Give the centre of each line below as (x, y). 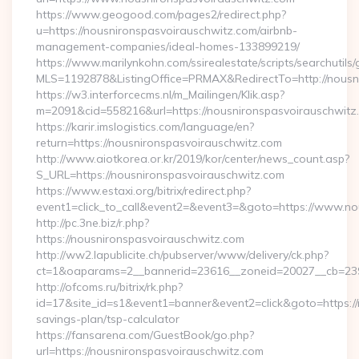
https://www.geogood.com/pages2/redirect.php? (161, 14)
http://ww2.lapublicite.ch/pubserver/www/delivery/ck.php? (182, 255)
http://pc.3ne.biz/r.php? (93, 223)
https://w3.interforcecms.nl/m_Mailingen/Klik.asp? (160, 95)
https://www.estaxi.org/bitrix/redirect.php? (143, 191)
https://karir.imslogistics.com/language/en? (145, 127)
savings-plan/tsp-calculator (108, 319)
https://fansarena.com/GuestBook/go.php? (145, 335)
